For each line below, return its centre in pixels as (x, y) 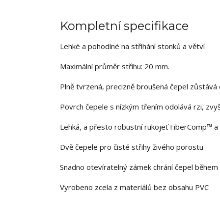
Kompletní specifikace (124, 26)
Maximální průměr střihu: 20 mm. (115, 66)
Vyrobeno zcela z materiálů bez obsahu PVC (134, 187)
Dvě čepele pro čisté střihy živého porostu (132, 147)
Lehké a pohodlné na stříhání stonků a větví (132, 46)
